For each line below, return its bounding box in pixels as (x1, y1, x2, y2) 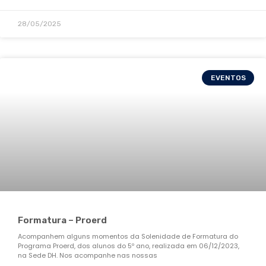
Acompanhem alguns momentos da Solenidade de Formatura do (18, 231, 238, 241)
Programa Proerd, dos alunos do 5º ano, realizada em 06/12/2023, (18, 240, 239, 251)
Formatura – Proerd (18, 214, 107, 226)
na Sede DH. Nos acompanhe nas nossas (18, 250, 157, 260)
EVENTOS (210, 73, 246, 82)
